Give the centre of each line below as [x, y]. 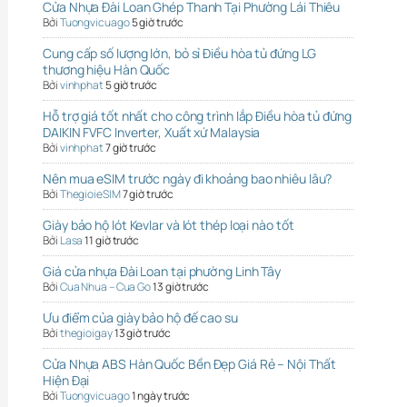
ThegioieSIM [90, 194]
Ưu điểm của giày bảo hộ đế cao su [140, 317]
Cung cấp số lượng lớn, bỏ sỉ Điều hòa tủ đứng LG [180, 53]
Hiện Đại [66, 380]
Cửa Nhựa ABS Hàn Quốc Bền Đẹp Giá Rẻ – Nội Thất [189, 363]
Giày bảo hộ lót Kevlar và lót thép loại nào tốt [169, 224]
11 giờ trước [112, 240]
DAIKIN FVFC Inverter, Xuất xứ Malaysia [152, 132]
